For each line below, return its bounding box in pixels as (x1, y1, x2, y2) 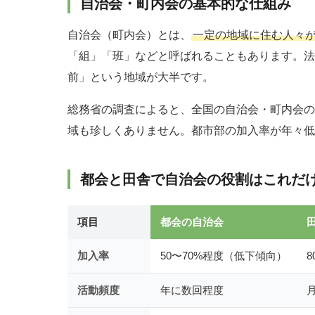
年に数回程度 (160, 284, 224, 297)
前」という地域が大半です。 (67, 71, 214, 84)
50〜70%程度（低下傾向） (160, 250, 287, 262)
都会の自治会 (160, 216, 224, 229)
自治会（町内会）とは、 (67, 29, 191, 41)
